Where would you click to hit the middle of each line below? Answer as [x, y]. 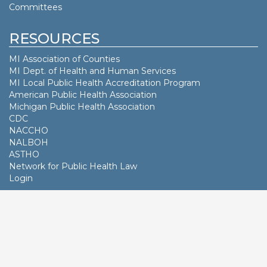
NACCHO [29, 130]
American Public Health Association [83, 94]
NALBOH [29, 142]
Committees [35, 7]
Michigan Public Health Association [82, 106]
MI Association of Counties [64, 59]
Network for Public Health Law [73, 166]
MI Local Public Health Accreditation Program [105, 83]
